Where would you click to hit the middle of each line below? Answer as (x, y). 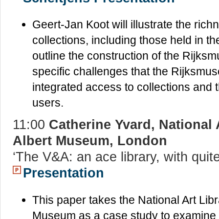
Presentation (64, 173)
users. (48, 103)
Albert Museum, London (90, 141)
